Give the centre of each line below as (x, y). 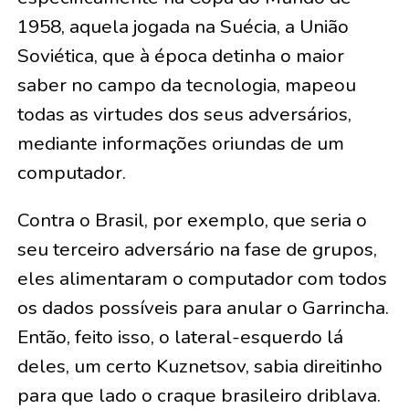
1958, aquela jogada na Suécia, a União (183, 27)
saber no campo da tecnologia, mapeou (186, 85)
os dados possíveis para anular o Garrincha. (203, 308)
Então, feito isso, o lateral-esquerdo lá (180, 337)
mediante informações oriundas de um (180, 144)
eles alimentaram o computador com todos (202, 279)
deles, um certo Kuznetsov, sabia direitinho (199, 367)
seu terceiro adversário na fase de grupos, (197, 250)
